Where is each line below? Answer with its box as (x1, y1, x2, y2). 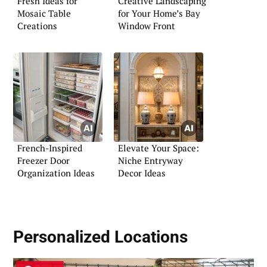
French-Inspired (17, 142, 82, 154)
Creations (17, 19, 57, 32)
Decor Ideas (118, 167, 166, 179)
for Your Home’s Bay (118, 7, 200, 19)
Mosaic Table (17, 7, 71, 19)
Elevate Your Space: (118, 142, 199, 154)
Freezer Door (17, 154, 70, 167)
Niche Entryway (118, 154, 183, 167)
